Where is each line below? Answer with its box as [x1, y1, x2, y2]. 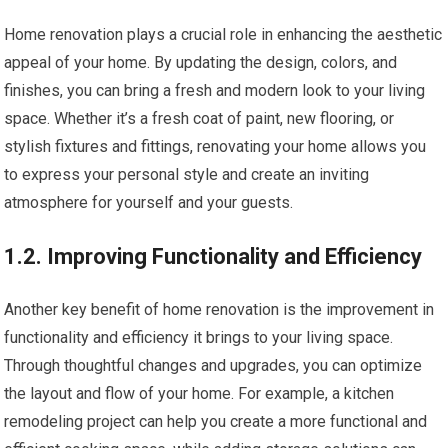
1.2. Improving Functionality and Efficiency [4, 244, 423, 270]
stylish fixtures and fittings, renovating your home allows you [4, 137, 427, 157]
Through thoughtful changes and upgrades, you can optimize [4, 356, 423, 376]
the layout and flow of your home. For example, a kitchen [4, 384, 395, 404]
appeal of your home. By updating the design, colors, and [4, 53, 398, 73]
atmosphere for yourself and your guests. [4, 193, 294, 213]
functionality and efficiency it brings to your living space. [4, 328, 394, 348]
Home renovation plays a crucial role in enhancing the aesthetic [4, 25, 443, 45]
